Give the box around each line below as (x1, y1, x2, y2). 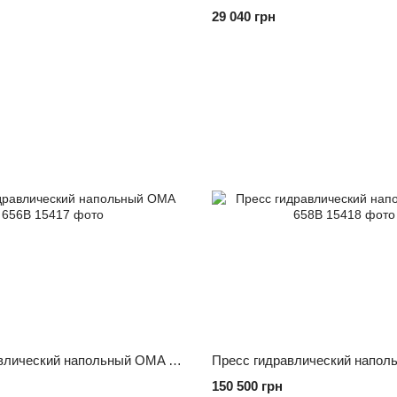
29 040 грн (212, 9, 276, 24)
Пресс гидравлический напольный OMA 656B (167, 353, 182, 368)
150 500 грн (212, 378, 283, 393)
